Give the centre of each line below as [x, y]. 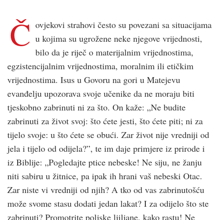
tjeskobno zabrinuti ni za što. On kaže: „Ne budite [96, 107]
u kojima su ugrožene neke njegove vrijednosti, [119, 38]
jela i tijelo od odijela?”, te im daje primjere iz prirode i [106, 148]
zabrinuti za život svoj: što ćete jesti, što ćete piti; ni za [105, 121]
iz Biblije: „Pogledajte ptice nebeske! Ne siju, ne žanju [105, 162]
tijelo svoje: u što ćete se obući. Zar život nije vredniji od [108, 134]
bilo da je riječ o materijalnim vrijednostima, [115, 52]
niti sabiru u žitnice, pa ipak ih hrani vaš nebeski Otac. [105, 176]
